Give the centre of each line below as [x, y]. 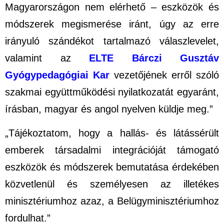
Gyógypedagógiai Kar [57, 75]
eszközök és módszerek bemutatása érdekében [112, 167]
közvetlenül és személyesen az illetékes [112, 184]
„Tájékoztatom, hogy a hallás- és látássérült [112, 133]
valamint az [47, 58]
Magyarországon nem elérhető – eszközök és [112, 7]
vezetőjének [140, 75]
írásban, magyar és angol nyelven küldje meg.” [109, 109]
